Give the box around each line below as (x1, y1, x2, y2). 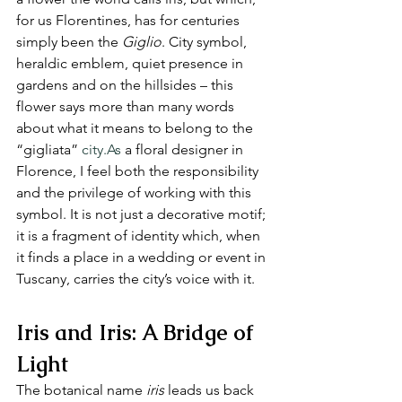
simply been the (16, 33, 122, 50)
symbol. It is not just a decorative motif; (16, 205, 269, 223)
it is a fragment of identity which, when (16, 227, 264, 244)
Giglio (122, 33, 162, 50)
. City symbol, (162, 33, 250, 50)
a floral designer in (121, 141, 247, 158)
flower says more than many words (16, 98, 238, 115)
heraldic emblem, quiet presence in (16, 55, 247, 72)
